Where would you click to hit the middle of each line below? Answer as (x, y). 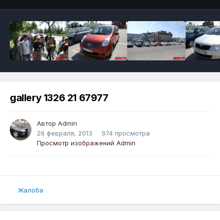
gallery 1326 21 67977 (59, 98)
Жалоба (30, 190)
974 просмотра (126, 133)
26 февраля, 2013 (65, 133)
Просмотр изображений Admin (86, 143)
